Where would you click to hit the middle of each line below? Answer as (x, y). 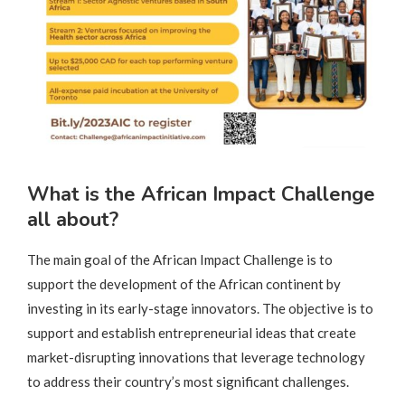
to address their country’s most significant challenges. (188, 382)
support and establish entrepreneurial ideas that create (192, 333)
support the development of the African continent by (184, 284)
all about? (75, 220)
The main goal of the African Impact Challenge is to (180, 260)
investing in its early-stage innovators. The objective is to (200, 309)
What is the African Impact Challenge (201, 195)
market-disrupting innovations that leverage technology (196, 358)
